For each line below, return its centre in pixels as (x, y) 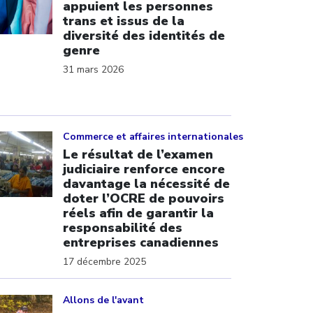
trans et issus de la (124, 21)
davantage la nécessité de (146, 184)
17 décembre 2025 (104, 262)
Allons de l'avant (103, 300)
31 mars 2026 (93, 69)
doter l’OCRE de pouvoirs (144, 198)
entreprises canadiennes (141, 242)
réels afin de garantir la (138, 213)
